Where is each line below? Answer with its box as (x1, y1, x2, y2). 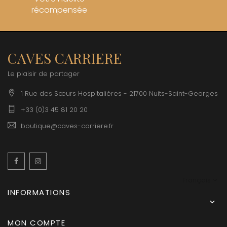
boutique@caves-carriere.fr (21, 121, 113, 131)
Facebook (24, 156, 61, 167)
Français (182, 175, 211, 185)
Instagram (46, 156, 84, 167)
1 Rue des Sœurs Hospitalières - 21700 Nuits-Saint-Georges (21, 89, 218, 99)
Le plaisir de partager (8, 69, 80, 79)
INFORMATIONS (8, 187, 70, 198)
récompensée (31, 4, 88, 16)
